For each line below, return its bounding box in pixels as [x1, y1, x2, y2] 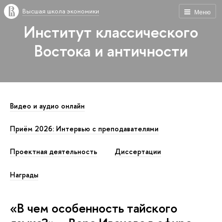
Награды [10, 169, 38, 180]
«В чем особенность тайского [10, 199, 177, 217]
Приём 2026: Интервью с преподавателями [10, 124, 159, 134]
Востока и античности [34, 40, 188, 61]
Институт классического [24, 21, 198, 43]
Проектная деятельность [10, 147, 97, 157]
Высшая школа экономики [22, 6, 99, 15]
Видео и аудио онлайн [10, 101, 85, 111]
